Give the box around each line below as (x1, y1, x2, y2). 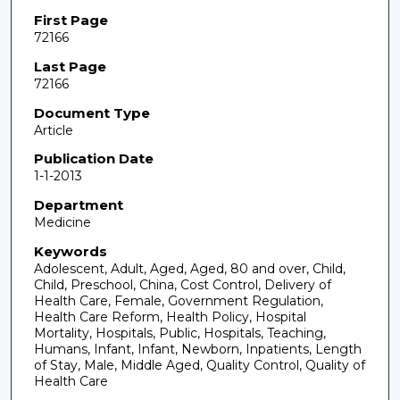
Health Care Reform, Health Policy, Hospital (33, 308, 306, 325)
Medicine (33, 213, 91, 230)
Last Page (33, 58, 106, 75)
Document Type (33, 104, 150, 121)
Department (33, 196, 123, 213)
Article (33, 121, 73, 138)
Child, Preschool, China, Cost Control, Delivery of (33, 276, 331, 293)
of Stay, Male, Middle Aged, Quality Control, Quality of (33, 356, 365, 373)
